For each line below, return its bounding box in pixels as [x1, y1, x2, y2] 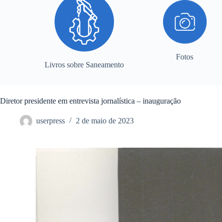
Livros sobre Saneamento [44, 60, 124, 69]
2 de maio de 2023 [76, 116, 134, 125]
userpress [36, 116, 65, 125]
